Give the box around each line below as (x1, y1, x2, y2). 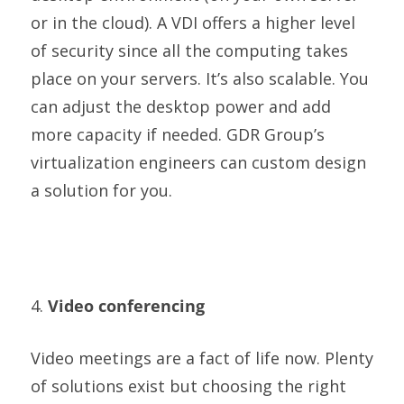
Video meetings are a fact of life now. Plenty (30, 346, 373, 369)
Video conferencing (47, 294, 205, 317)
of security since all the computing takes (30, 39, 348, 61)
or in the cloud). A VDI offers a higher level (30, 11, 355, 33)
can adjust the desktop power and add (30, 95, 331, 117)
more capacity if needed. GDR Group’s (30, 123, 325, 145)
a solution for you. (30, 179, 172, 201)
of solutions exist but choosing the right (30, 374, 346, 397)
